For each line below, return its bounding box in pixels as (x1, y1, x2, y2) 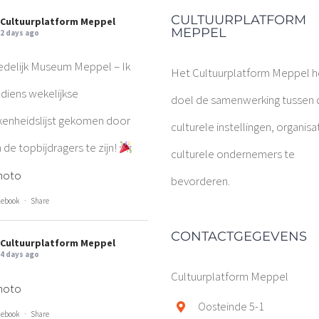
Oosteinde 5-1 (198, 299, 265, 313)
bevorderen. (171, 173, 230, 189)
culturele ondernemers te (171, 146, 295, 162)
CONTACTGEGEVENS (171, 229, 307, 244)
